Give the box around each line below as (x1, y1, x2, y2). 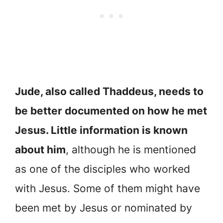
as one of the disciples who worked (15, 163, 190, 176)
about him (15, 143, 66, 156)
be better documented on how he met (15, 105, 207, 117)
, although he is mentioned (66, 143, 196, 156)
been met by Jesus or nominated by (15, 202, 192, 215)
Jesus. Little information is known (15, 124, 188, 137)
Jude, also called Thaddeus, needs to (15, 85, 204, 98)
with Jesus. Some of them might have (15, 182, 200, 195)
